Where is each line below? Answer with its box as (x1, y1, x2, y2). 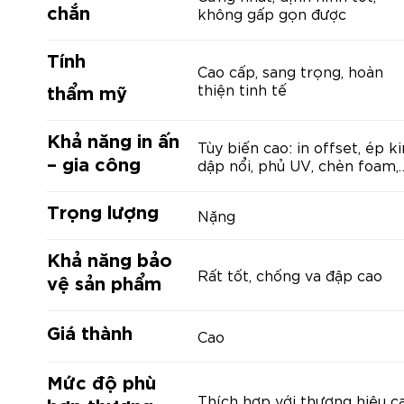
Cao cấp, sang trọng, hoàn (197, 60, 383, 80)
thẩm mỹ (47, 78, 127, 104)
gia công (62, 150, 141, 175)
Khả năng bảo (47, 245, 172, 271)
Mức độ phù (47, 368, 156, 393)
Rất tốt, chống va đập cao (197, 264, 382, 284)
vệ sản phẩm (47, 269, 161, 294)
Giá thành (47, 318, 133, 344)
